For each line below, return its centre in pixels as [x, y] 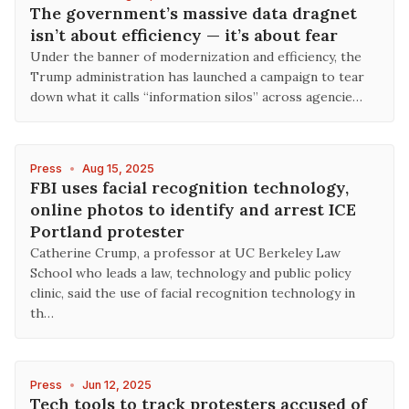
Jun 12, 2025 [117, 385]
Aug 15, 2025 [118, 168]
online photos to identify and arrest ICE [193, 210]
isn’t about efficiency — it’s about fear [184, 35]
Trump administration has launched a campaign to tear [197, 77]
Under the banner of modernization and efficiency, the [196, 57]
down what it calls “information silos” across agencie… [196, 97]
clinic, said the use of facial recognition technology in [193, 293]
